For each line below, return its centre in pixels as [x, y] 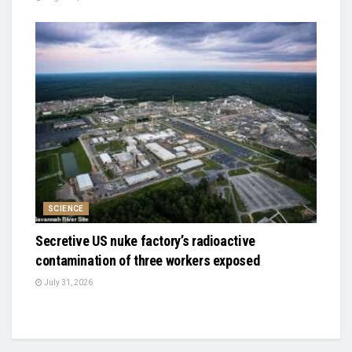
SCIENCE [66, 208]
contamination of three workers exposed [148, 260]
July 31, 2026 [68, 282]
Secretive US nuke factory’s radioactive [145, 240]
